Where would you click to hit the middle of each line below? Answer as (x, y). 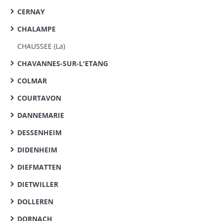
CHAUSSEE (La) (41, 46)
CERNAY (31, 12)
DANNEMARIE (41, 115)
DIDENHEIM (37, 150)
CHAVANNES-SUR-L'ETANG (63, 63)
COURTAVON (39, 98)
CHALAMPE (37, 29)
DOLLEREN (35, 202)
